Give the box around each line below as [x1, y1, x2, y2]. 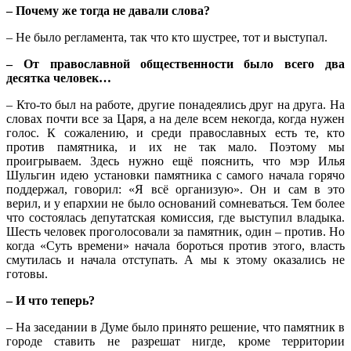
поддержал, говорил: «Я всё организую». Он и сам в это [6, 182, 345, 196]
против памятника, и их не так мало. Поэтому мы [6, 139, 345, 154]
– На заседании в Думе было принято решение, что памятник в [6, 320, 345, 334]
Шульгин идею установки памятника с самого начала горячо [6, 168, 345, 182]
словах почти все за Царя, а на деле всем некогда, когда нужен [6, 111, 345, 125]
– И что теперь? [6, 293, 95, 307]
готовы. [6, 266, 48, 280]
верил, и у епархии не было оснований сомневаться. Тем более [6, 196, 345, 210]
